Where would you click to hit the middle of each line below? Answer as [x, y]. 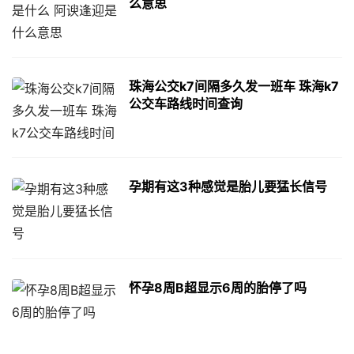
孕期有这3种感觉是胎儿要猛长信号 [228, 187]
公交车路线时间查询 [185, 104]
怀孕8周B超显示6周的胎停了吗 [217, 287]
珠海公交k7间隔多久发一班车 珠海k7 [233, 87]
